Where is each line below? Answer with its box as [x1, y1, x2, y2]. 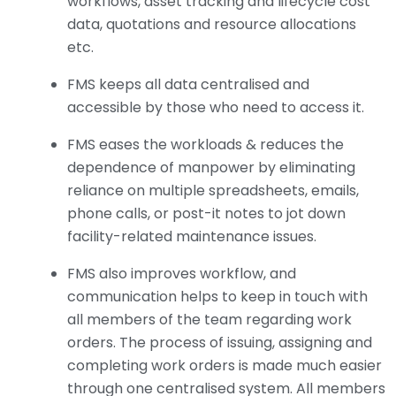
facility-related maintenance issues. [67, 226, 316, 247]
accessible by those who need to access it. [67, 97, 364, 118]
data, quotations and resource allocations [67, 14, 356, 35]
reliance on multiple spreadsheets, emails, [67, 180, 359, 202]
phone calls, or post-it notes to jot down [67, 203, 346, 225]
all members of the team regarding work [67, 309, 352, 331]
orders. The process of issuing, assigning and [67, 332, 372, 354]
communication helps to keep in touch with [67, 286, 368, 308]
